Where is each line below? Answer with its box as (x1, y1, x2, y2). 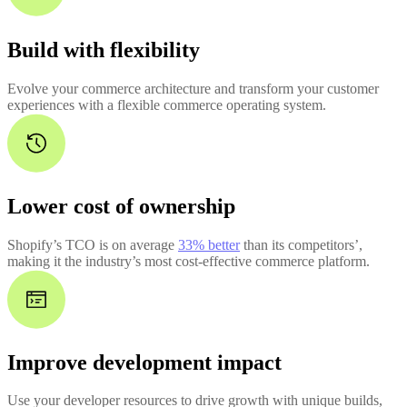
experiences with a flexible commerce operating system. (7, 96, 326, 113)
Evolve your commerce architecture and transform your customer (7, 80, 379, 96)
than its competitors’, (240, 236, 362, 253)
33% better (178, 236, 240, 253)
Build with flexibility (7, 37, 200, 62)
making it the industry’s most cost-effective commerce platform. (7, 253, 370, 269)
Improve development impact (7, 350, 282, 374)
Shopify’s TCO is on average (7, 236, 178, 253)
